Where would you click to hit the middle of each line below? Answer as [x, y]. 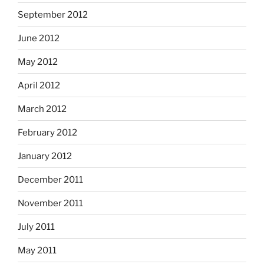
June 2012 [39, 38]
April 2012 [39, 85]
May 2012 [38, 62]
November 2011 [50, 203]
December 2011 [50, 179]
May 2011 [37, 250]
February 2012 [47, 132]
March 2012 [42, 109]
